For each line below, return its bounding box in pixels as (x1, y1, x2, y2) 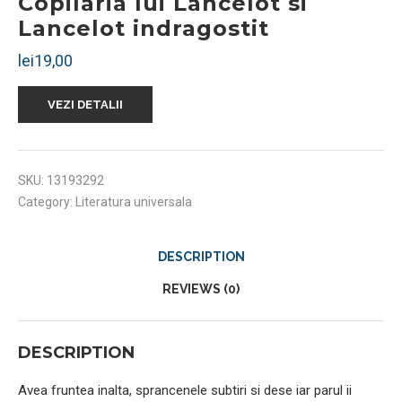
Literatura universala (75, 194, 192, 209)
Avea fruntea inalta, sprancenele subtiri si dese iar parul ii (18, 381, 352, 398)
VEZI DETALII (48, 97, 123, 111)
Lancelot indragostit (18, 14, 269, 41)
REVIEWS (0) (162, 281, 240, 296)
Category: (18, 194, 75, 209)
